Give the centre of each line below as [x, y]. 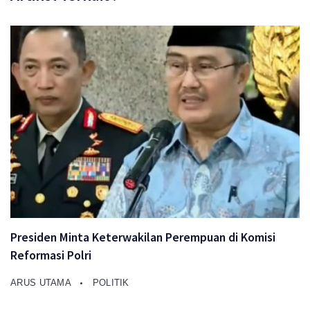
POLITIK [111, 283]
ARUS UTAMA [42, 283]
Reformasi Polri [51, 256]
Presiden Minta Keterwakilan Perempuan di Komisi [143, 238]
